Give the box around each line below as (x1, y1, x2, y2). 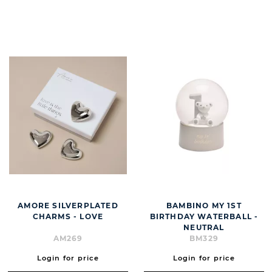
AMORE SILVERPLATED (18, 201, 118, 211)
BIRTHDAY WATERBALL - (149, 212, 259, 222)
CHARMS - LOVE (32, 212, 104, 222)
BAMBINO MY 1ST (166, 201, 242, 211)
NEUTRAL (183, 223, 225, 233)
